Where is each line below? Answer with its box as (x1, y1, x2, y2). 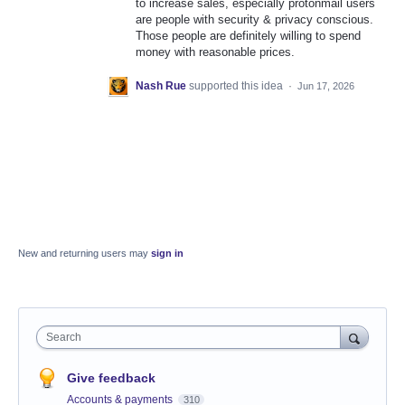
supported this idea (189, 80, 286, 93)
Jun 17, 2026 (297, 80, 354, 92)
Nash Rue (136, 80, 186, 93)
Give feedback (67, 371, 155, 386)
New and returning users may (18, 248, 151, 259)
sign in (151, 248, 184, 259)
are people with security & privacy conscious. (136, 13, 373, 26)
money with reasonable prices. (136, 45, 295, 59)
